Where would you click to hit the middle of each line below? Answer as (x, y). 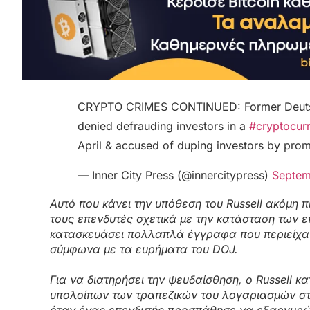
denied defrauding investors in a (163, 126)
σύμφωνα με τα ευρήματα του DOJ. (144, 249)
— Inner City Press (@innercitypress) (175, 175)
